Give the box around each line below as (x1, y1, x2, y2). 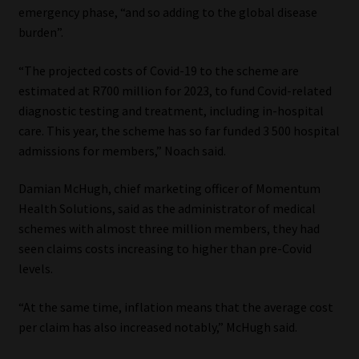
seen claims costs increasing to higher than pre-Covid (18, 240, 312, 257)
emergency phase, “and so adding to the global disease (18, 4, 317, 21)
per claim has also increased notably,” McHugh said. (18, 319, 297, 336)
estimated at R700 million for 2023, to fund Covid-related (18, 82, 332, 99)
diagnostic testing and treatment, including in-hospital (18, 102, 324, 119)
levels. (18, 260, 53, 277)
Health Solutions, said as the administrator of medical (18, 200, 316, 217)
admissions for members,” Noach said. (18, 142, 226, 159)
